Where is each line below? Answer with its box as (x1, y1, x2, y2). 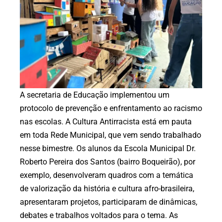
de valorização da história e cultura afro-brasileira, (20, 183, 194, 193)
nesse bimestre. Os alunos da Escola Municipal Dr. (20, 143, 196, 153)
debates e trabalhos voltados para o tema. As (20, 210, 178, 220)
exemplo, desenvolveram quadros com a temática (20, 170, 193, 180)
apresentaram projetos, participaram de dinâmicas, (20, 197, 197, 207)
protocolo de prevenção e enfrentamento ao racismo (20, 103, 202, 113)
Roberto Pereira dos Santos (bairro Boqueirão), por (20, 157, 195, 166)
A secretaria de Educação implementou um (20, 90, 169, 100)
